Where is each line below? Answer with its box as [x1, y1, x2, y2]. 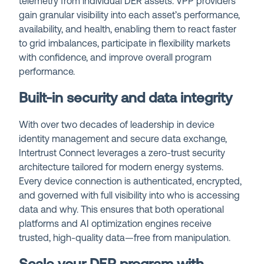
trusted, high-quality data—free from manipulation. [19, 233, 231, 243]
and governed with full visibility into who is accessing [19, 191, 240, 201]
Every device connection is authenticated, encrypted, [19, 177, 242, 187]
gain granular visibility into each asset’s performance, [19, 11, 240, 21]
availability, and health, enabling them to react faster [19, 25, 237, 35]
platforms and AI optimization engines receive [19, 219, 212, 229]
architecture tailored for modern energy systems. [19, 163, 224, 173]
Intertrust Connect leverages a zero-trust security [19, 148, 226, 159]
